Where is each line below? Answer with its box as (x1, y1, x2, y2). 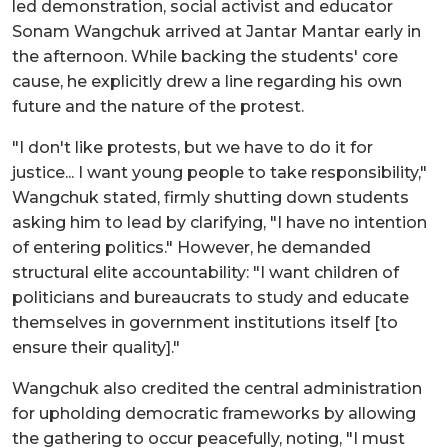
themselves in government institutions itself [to (12, 312, 398, 332)
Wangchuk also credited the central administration (12, 378, 422, 398)
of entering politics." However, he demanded (12, 237, 371, 257)
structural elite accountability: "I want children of (12, 262, 399, 282)
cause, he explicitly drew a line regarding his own (12, 71, 402, 91)
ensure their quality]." (12, 337, 180, 357)
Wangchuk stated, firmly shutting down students (12, 187, 409, 207)
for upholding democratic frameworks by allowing (12, 403, 416, 423)
